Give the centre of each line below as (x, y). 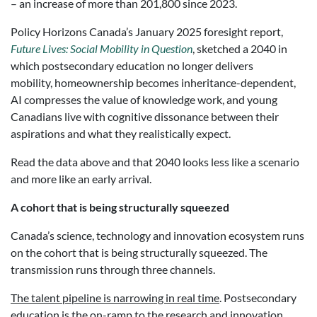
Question (172, 48)
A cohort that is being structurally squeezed (120, 207)
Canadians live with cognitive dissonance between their (145, 116)
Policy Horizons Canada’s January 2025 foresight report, (147, 31)
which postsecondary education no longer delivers (132, 65)
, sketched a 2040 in (240, 48)
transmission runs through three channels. (113, 269)
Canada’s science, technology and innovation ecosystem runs (157, 235)
